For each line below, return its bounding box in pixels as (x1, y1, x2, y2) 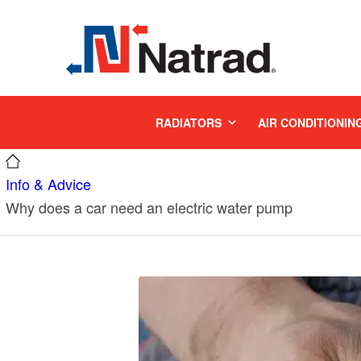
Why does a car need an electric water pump (6, 197, 293, 218)
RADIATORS (155, 114, 222, 131)
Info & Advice (6, 173, 91, 194)
